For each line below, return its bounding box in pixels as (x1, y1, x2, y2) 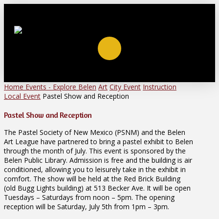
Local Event (4, 91, 41, 101)
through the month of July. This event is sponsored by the (4, 146, 186, 156)
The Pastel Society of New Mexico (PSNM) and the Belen (4, 128, 185, 137)
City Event (109, 82, 141, 91)
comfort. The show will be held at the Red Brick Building (4, 174, 180, 184)
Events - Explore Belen (25, 82, 96, 91)
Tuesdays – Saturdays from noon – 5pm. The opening (4, 193, 175, 202)
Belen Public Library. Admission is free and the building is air (4, 155, 192, 165)
